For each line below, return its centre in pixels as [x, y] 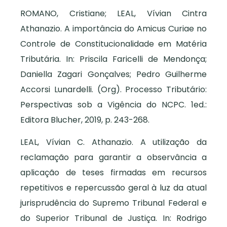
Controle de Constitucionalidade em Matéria [113, 44]
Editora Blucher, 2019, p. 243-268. [85, 120]
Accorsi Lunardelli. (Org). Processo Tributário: [113, 89]
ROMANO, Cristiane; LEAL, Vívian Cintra [113, 13]
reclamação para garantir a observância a [113, 157]
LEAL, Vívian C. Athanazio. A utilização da [113, 142]
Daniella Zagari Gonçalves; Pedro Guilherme [113, 74]
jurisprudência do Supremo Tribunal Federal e [113, 203]
